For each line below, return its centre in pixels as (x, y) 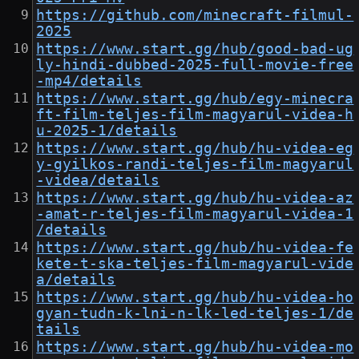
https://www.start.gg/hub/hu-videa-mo (195, 347)
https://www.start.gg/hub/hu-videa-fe (195, 248)
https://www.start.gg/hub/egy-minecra (195, 99)
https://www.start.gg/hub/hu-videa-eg (195, 149)
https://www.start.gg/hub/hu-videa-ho (195, 298)
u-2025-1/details (107, 131)
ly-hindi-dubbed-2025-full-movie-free (195, 65)
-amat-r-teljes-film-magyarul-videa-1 (195, 214)
